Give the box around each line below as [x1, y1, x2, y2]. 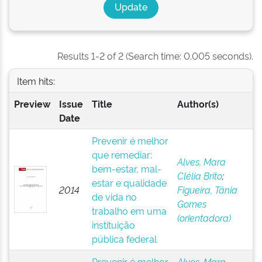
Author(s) [177, 97, 219, 110]
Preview [13, 97, 50, 110]
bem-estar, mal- [91, 162, 161, 175]
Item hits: [16, 74, 55, 87]
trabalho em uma [91, 204, 167, 217]
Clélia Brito [177, 169, 222, 182]
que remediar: [91, 148, 152, 161]
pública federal [91, 232, 157, 245]
